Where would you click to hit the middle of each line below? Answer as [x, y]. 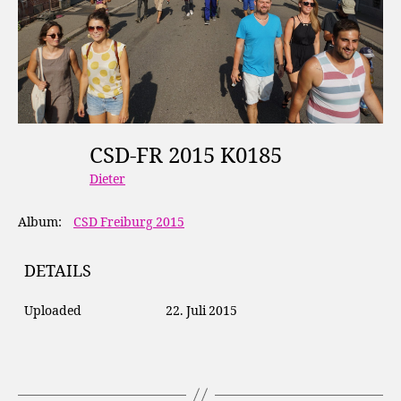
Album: [40, 222]
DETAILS [58, 271]
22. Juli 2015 [201, 311]
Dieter [107, 180]
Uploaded [53, 311]
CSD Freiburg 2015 [129, 222]
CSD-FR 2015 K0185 [191, 156]
